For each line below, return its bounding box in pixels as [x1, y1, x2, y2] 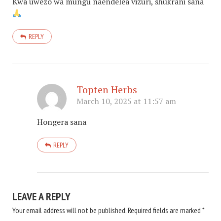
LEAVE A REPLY [12, 189, 71, 204]
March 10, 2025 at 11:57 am [76, 96, 176, 107]
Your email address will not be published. [12, 205, 126, 216]
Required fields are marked [128, 205, 202, 216]
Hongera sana [37, 116, 86, 128]
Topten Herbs [76, 83, 137, 97]
